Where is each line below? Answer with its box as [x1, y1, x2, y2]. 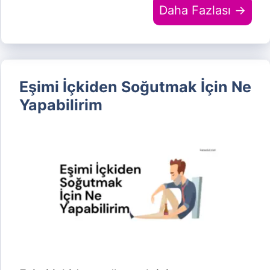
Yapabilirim [19, 96, 102, 114]
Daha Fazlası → [159, 3, 246, 17]
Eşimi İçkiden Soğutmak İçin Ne [19, 78, 251, 96]
